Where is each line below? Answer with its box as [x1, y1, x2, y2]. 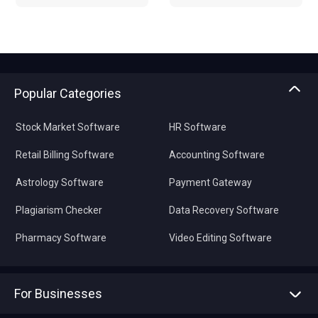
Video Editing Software [168, 232, 272, 243]
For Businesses [14, 286, 102, 301]
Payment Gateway [168, 177, 252, 188]
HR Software [168, 121, 226, 133]
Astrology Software [16, 177, 104, 188]
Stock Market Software [16, 121, 120, 133]
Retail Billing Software [16, 149, 114, 160]
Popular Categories [14, 86, 121, 101]
